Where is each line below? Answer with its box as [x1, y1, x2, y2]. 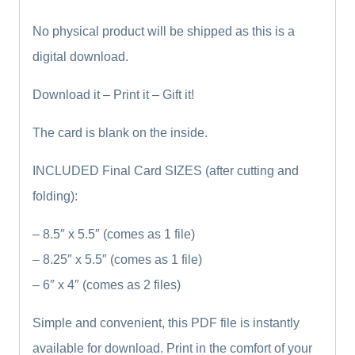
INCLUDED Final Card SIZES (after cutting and [32, 163, 299, 177]
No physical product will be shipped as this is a [32, 24, 295, 38]
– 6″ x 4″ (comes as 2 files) [32, 277, 181, 292]
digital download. [32, 49, 128, 63]
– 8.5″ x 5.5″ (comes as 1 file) [32, 227, 195, 241]
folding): [32, 189, 78, 203]
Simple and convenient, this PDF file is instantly [32, 315, 300, 330]
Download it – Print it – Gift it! [32, 87, 194, 101]
